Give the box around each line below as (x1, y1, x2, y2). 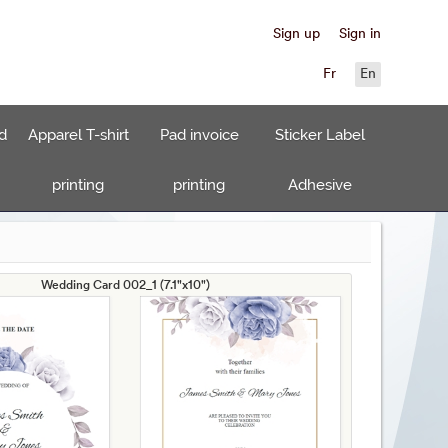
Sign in (338, 27, 381, 42)
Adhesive (288, 176, 353, 194)
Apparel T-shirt (27, 126, 129, 144)
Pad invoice (159, 126, 239, 144)
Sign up (272, 27, 320, 42)
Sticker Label (275, 126, 366, 144)
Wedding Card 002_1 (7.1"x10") (40, 280, 210, 292)
